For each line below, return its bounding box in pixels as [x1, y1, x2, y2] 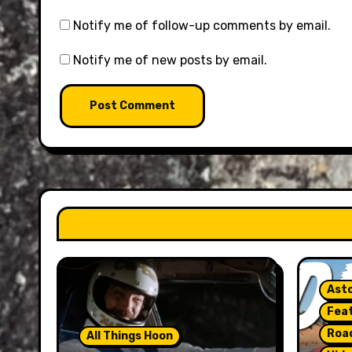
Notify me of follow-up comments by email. [73, 18, 331, 33]
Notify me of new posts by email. [73, 53, 267, 68]
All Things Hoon [86, 329, 173, 343]
